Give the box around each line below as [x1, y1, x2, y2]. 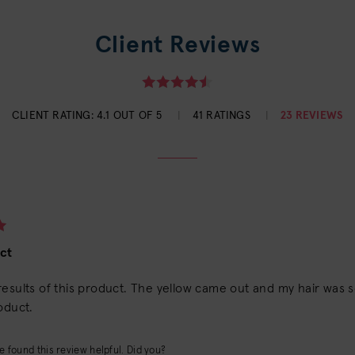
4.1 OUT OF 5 [93, 110, 166, 121]
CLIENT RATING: [12, 110, 94, 121]
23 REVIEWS [281, 110, 343, 121]
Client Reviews [94, 33, 261, 57]
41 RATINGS [192, 110, 254, 121]
